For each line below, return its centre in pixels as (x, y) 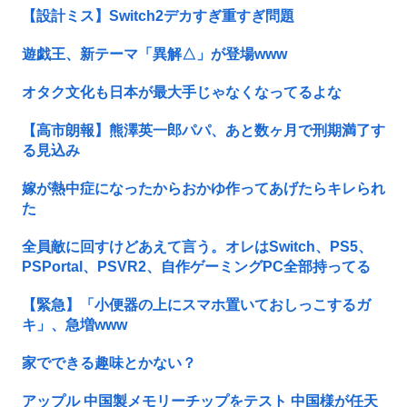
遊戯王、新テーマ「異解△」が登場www (154, 54)
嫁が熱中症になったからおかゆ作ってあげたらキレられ (203, 188)
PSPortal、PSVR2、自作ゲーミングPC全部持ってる (196, 266)
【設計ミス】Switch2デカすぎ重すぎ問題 (158, 15)
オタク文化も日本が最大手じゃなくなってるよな (182, 92)
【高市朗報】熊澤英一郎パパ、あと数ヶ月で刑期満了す (203, 130)
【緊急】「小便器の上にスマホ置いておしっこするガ (196, 304)
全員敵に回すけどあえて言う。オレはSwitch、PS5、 (197, 246)
